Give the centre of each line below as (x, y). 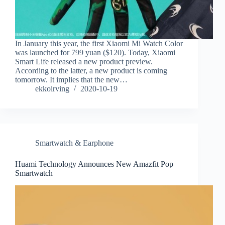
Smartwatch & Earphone (74, 143)
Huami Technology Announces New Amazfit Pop (94, 164)
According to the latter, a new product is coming (91, 71)
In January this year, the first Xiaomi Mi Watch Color (99, 44)
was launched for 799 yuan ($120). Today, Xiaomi (95, 53)
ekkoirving (52, 89)
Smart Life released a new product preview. (84, 62)
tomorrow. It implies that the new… (71, 80)
